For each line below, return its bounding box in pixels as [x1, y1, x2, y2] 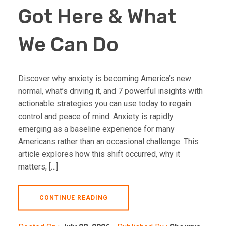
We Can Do [18, 32, 119, 56]
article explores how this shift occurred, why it [18, 149, 180, 159]
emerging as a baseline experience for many [18, 124, 175, 134]
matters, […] [18, 161, 58, 172]
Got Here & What [18, 4, 176, 28]
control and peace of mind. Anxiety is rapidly [18, 111, 174, 121]
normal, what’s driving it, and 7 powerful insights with [18, 86, 203, 96]
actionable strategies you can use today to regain [18, 98, 191, 108]
